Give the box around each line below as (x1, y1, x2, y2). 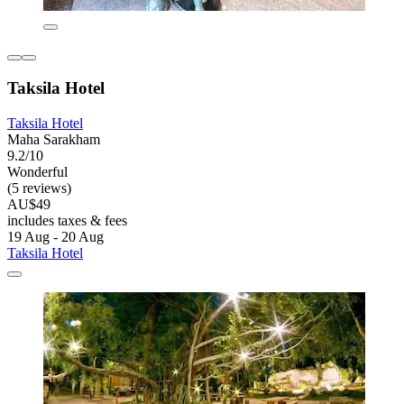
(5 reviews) (7, 179, 71, 196)
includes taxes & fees (7, 212, 127, 228)
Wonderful (7, 163, 68, 179)
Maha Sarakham (7, 131, 100, 147)
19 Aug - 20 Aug (7, 228, 104, 244)
